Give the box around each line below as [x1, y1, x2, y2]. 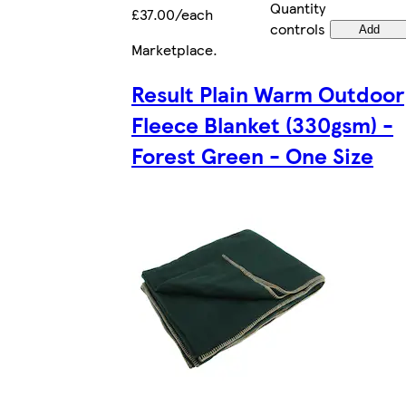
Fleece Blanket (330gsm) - [131, 109, 393, 140]
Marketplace [131, 39, 213, 61]
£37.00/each [131, 4, 213, 25]
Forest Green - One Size [131, 140, 373, 171]
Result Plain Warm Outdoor [131, 78, 404, 110]
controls [270, 18, 325, 40]
